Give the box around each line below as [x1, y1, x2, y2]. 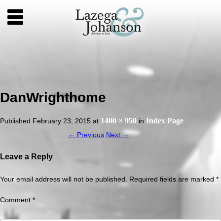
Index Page [146, 116, 184, 125]
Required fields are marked [129, 175, 216, 184]
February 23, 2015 [33, 116, 91, 125]
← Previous [68, 130, 104, 139]
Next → [106, 130, 129, 139]
